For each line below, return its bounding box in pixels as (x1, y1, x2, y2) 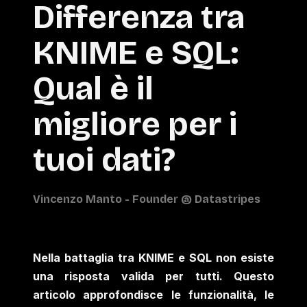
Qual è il (33, 68, 153, 108)
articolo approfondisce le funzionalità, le (33, 287, 274, 302)
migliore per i (33, 103, 237, 144)
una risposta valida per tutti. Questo (33, 269, 274, 283)
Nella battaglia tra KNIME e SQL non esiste (33, 250, 274, 265)
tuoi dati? (33, 139, 175, 180)
